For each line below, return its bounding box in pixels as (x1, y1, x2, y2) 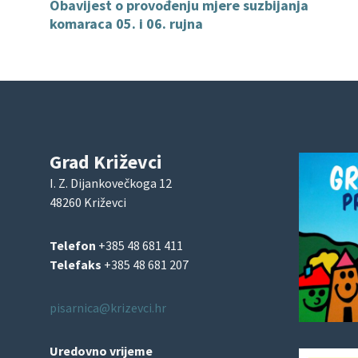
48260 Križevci (50, 193, 126, 210)
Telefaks (50, 256, 104, 272)
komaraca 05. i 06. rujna (50, 14, 203, 33)
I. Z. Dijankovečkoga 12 (50, 174, 172, 191)
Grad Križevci (50, 149, 162, 174)
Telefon (50, 237, 98, 253)
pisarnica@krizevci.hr (50, 299, 166, 316)
